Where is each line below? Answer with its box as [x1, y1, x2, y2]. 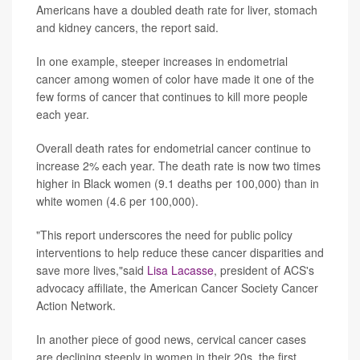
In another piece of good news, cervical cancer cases [36, 330, 306, 347]
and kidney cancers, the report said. [36, 18, 219, 35]
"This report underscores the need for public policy [36, 226, 292, 243]
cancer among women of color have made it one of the [36, 70, 314, 87]
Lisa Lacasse [147, 261, 214, 278]
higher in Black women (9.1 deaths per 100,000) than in [36, 174, 319, 191]
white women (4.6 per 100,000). [36, 192, 198, 209]
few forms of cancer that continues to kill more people [36, 88, 308, 104]
